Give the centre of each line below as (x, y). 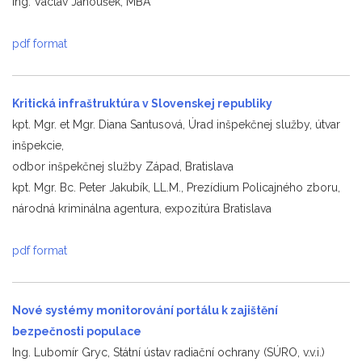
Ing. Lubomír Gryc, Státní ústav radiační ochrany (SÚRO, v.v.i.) (168, 352)
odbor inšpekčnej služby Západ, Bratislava (123, 166)
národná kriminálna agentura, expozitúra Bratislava (142, 208)
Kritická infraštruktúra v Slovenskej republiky (142, 103)
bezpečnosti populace (77, 331)
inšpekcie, (38, 145)
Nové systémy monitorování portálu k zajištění (145, 310)
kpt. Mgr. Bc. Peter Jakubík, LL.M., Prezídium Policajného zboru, (176, 187)
